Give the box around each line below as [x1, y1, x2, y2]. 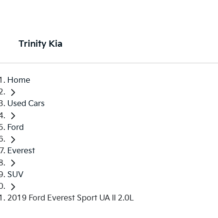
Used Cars [7, 99, 45, 109]
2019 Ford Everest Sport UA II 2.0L [7, 193, 134, 203]
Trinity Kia [18, 39, 63, 49]
